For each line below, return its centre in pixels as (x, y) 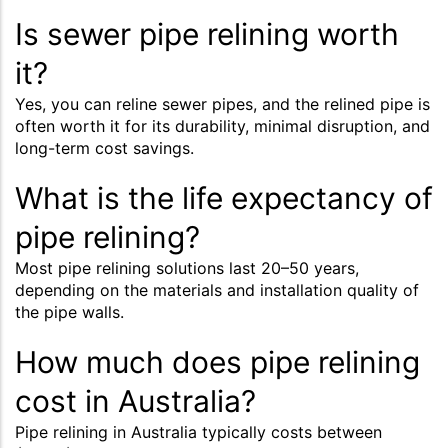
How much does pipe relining (217, 361)
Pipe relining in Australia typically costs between (198, 431)
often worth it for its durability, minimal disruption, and (222, 125)
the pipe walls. (69, 311)
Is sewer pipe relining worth (207, 33)
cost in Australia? (135, 400)
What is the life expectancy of (224, 197)
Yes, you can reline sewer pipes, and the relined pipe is (222, 103)
